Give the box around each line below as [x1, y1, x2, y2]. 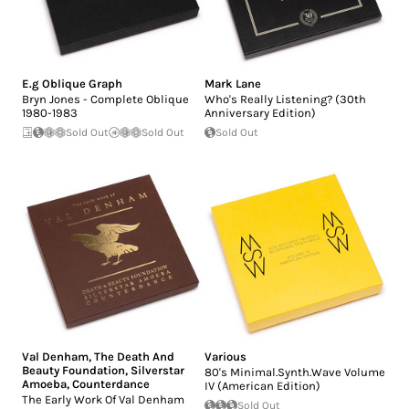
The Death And [94, 349, 174, 363]
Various [204, 349, 246, 363]
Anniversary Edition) [204, 105, 316, 120]
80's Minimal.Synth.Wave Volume [204, 364, 385, 379]
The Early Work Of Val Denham [22, 392, 184, 406]
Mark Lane [204, 76, 261, 90]
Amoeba [22, 376, 67, 391]
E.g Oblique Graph [22, 76, 122, 90]
